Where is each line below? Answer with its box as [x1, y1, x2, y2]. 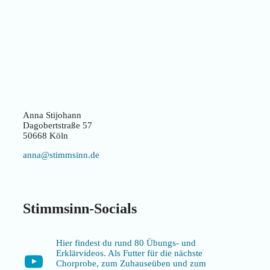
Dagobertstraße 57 [23, 121, 92, 131]
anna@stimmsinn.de [23, 150, 99, 160]
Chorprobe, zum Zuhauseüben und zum [56, 258, 206, 268]
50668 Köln [23, 131, 68, 141]
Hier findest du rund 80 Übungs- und [56, 237, 196, 248]
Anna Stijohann [23, 110, 81, 121]
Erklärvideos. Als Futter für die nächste [56, 248, 202, 258]
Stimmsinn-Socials [23, 200, 137, 216]
